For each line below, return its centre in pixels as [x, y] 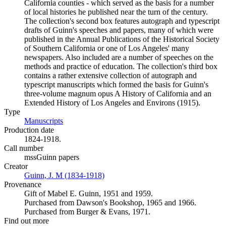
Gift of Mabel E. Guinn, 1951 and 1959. [89, 193]
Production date [29, 130]
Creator [16, 166]
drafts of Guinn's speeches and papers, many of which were [119, 30]
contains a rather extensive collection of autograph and [110, 75]
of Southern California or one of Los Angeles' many [107, 48]
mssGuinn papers [52, 157]
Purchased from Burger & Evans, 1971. [87, 212]
